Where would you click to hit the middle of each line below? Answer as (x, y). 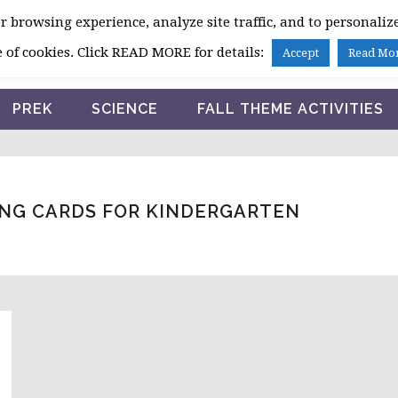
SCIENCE (124, 109)
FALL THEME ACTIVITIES (290, 109)
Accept (300, 53)
